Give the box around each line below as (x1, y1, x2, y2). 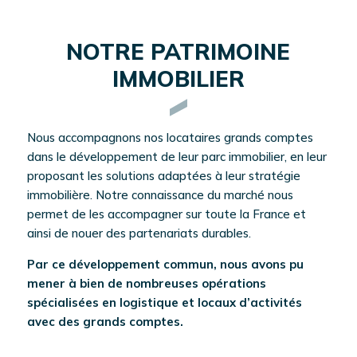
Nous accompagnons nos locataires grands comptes (26, 130, 313, 146)
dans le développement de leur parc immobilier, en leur (26, 149, 327, 165)
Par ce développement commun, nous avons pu (26, 257, 304, 273)
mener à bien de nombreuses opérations (26, 276, 266, 292)
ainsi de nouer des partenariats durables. (26, 226, 251, 241)
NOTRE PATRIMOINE (66, 37, 291, 66)
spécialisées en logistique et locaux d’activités (26, 295, 302, 311)
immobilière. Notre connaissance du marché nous (26, 187, 293, 203)
